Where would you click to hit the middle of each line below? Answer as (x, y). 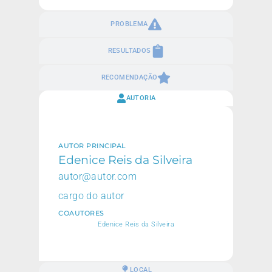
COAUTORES (81, 213)
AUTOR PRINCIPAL (92, 146)
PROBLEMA (129, 24)
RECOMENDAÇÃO (129, 77)
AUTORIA (141, 98)
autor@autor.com (97, 177)
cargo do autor (91, 196)
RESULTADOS (129, 50)
